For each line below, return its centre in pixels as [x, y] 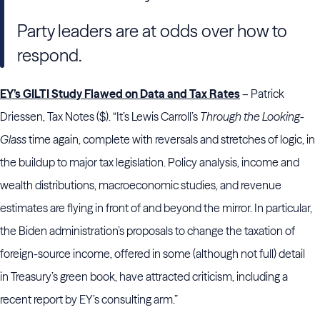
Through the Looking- [252, 116]
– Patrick [262, 94]
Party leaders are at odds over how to [152, 31]
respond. [50, 55]
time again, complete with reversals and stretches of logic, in [171, 139]
